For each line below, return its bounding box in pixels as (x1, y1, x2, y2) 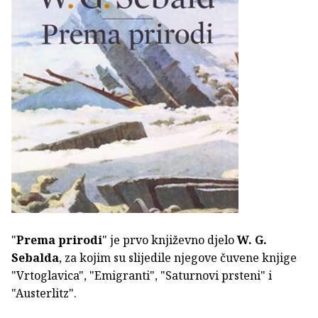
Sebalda (11, 249, 59, 265)
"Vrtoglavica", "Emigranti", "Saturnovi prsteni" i (11, 267, 272, 283)
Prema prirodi (16, 231, 102, 248)
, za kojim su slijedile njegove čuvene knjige (59, 249, 297, 265)
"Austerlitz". (11, 285, 77, 301)
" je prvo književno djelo (102, 231, 237, 248)
